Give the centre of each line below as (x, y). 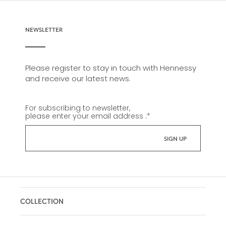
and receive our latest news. (78, 78)
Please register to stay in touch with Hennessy (110, 68)
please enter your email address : (86, 116)
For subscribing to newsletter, (77, 108)
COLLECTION (42, 201)
